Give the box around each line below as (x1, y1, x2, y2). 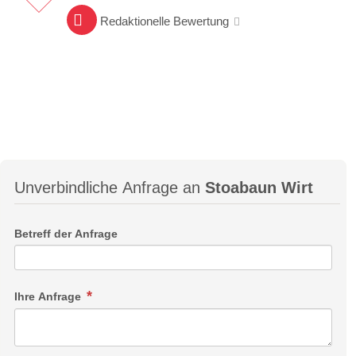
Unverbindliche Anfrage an (14, 179, 205, 197)
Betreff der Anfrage (14, 226, 118, 240)
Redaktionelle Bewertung (99, 14, 229, 28)
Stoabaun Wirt (205, 179, 313, 197)
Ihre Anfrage (14, 290, 84, 304)
